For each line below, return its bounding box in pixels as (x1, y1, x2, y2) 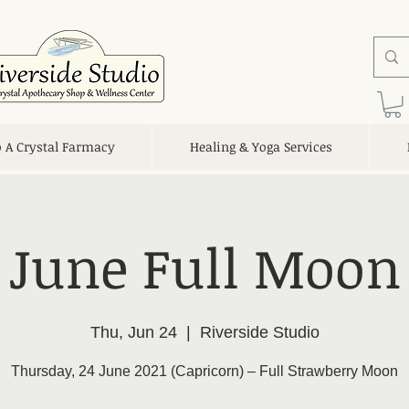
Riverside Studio (199, 322, 320, 341)
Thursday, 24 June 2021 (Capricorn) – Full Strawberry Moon (11, 362, 398, 379)
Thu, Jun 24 (89, 322, 177, 341)
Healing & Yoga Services (189, 137, 332, 155)
